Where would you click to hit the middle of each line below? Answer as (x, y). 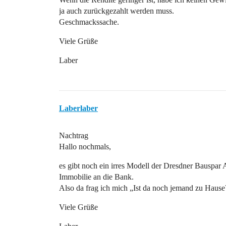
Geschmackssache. (89, 22)
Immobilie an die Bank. (96, 177)
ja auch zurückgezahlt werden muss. (117, 11)
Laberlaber (78, 108)
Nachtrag (74, 135)
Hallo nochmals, (85, 147)
